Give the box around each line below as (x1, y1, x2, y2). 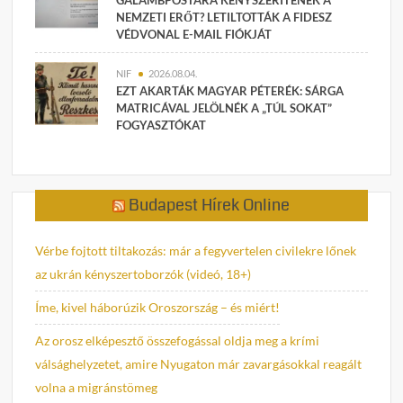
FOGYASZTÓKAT (116, 117, 207, 132)
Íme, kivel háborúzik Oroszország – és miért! (35, 300, 281, 316)
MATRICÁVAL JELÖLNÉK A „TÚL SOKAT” (116, 100, 333, 115)
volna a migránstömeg (35, 380, 158, 396)
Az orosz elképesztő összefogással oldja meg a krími (35, 333, 320, 349)
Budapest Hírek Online (129, 193, 291, 218)
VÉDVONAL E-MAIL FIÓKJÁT (116, 26, 273, 41)
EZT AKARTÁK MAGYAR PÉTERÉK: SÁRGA (116, 83, 345, 98)
